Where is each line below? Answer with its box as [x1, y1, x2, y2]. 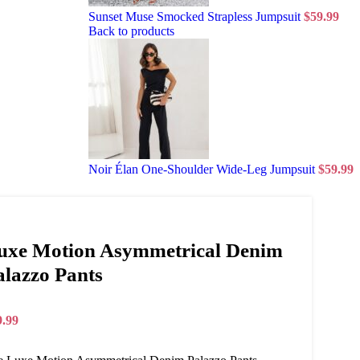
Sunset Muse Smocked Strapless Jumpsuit [88, 10, 304, 24]
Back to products [88, 24, 174, 39]
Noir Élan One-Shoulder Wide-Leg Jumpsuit [88, 162, 318, 177]
